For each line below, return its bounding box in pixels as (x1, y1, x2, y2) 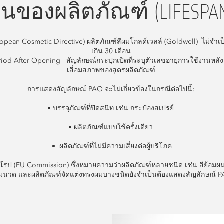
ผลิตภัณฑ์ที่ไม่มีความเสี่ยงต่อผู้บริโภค (57, 142, 172, 150)
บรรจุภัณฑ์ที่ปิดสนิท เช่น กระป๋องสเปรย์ (53, 104, 176, 112)
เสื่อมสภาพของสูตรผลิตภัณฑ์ (66, 66, 157, 74)
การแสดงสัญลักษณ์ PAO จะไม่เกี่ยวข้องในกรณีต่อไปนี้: (27, 85, 196, 93)
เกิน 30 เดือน (91, 47, 133, 55)
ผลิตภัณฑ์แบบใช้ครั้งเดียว (74, 123, 155, 131)
